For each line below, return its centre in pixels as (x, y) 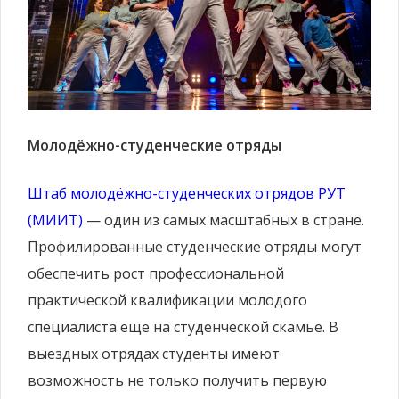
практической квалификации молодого (167, 300)
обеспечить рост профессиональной (156, 273)
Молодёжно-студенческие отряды (155, 145)
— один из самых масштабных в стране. (224, 220)
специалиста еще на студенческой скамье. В (183, 326)
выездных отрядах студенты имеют (154, 353)
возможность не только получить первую (177, 380)
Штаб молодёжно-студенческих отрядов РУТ (187, 193)
